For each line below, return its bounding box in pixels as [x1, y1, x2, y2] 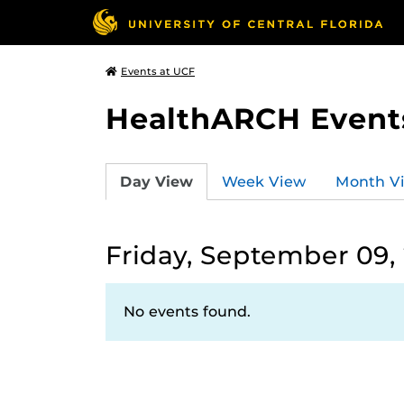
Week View [222, 172, 307, 190]
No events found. [124, 303, 251, 320]
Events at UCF [121, 65, 195, 78]
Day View [120, 172, 193, 190]
